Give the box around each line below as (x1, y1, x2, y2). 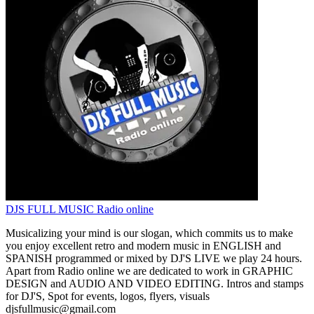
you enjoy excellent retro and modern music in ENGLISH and (6, 239, 281, 252)
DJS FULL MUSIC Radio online (6, 203, 153, 215)
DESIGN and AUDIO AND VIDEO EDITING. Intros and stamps (6, 277, 303, 289)
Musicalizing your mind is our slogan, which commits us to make (6, 226, 293, 239)
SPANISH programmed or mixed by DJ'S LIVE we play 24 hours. (6, 252, 302, 264)
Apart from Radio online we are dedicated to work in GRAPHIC (6, 264, 293, 277)
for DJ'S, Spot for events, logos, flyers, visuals (6, 289, 210, 302)
